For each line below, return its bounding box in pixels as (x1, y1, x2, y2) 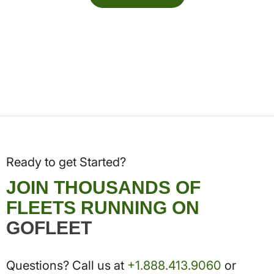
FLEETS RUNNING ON (6, 198, 199, 218)
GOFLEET (6, 218, 92, 239)
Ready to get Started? (6, 155, 126, 170)
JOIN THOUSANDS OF (6, 177, 201, 198)
